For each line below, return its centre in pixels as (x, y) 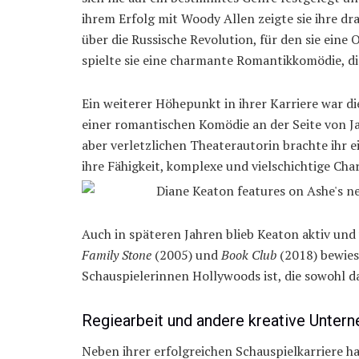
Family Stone (117, 255)
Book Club (249, 255)
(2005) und (186, 255)
